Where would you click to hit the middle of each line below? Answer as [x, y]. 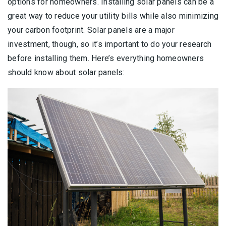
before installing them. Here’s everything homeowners [106, 58]
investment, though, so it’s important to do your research [110, 44]
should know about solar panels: [66, 72]
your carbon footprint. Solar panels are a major [91, 30]
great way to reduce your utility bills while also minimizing [113, 16]
